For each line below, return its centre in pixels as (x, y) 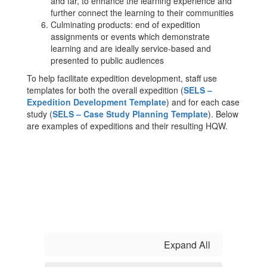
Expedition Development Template (97, 102)
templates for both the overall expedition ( (105, 90)
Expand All (187, 245)
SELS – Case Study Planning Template (130, 114)
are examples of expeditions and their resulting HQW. (127, 126)
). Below (223, 114)
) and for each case (203, 102)
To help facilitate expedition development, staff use (122, 78)
